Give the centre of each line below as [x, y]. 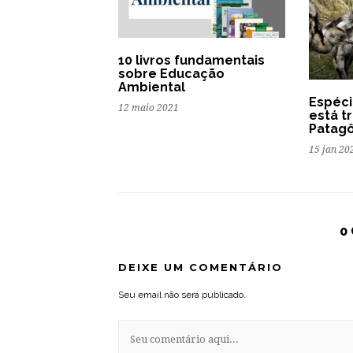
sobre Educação [171, 73]
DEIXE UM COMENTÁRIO [201, 267]
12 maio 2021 [149, 108]
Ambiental [152, 87]
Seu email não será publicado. [182, 294]
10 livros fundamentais [191, 60]
